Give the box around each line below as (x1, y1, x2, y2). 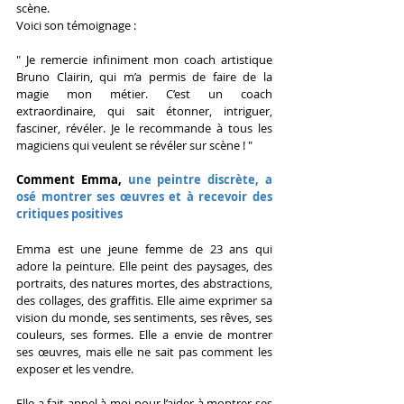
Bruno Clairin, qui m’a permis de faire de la (16, 69, 272, 86)
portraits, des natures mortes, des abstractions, (16, 275, 272, 292)
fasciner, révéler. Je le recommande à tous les (16, 120, 272, 137)
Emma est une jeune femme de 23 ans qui (16, 241, 272, 258)
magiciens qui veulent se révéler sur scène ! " (16, 137, 252, 154)
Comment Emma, (16, 171, 128, 188)
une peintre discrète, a (127, 171, 273, 188)
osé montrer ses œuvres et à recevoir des (16, 188, 272, 206)
